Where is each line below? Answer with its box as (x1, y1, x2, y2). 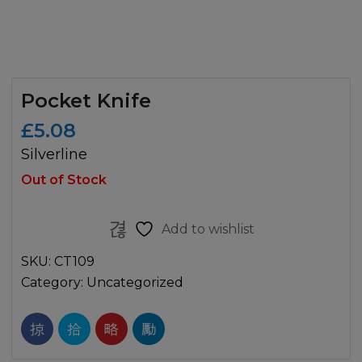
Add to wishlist (161, 221, 255, 237)
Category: (21, 274, 86, 290)
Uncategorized (86, 274, 183, 290)
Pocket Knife (21, 88, 151, 112)
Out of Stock (21, 171, 107, 187)
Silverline (21, 145, 87, 163)
